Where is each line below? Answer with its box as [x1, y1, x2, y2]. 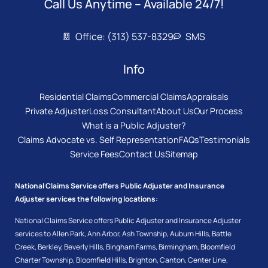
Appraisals [187, 91, 229, 103]
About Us [156, 105, 194, 117]
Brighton [129, 255, 157, 266]
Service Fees [70, 148, 119, 160]
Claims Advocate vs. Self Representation [18, 134, 179, 146]
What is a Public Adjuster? [82, 120, 186, 132]
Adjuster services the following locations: [15, 194, 158, 205]
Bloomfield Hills [76, 255, 126, 266]
